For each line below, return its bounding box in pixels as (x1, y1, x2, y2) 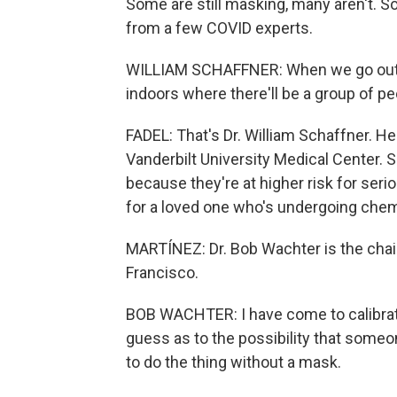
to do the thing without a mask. (126, 353, 341, 371)
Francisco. (126, 263, 198, 282)
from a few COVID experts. (126, 19, 313, 37)
